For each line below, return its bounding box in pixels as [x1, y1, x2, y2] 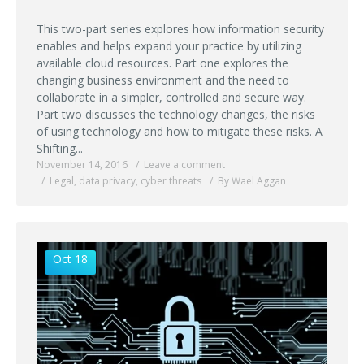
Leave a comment [144, 157, 225, 171]
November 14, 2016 [37, 157, 128, 171]
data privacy [79, 173, 136, 188]
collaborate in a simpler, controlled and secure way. [37, 89, 306, 105]
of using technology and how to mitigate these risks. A [37, 123, 323, 139]
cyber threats [141, 173, 201, 188]
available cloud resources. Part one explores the [37, 54, 288, 71]
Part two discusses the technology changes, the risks [37, 106, 315, 122]
